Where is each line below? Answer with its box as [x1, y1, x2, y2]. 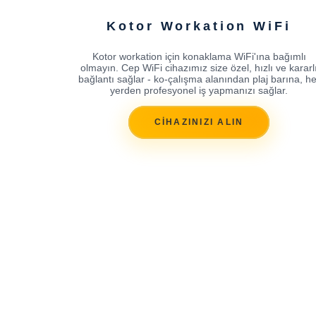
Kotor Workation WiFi [107, 18, 291, 33]
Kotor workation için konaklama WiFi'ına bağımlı [92, 50, 306, 62]
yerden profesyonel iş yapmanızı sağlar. [110, 84, 288, 96]
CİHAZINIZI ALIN [154, 117, 244, 128]
